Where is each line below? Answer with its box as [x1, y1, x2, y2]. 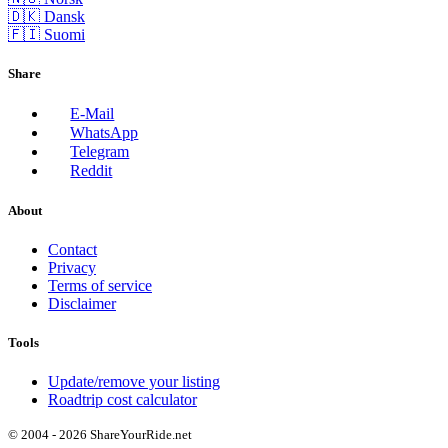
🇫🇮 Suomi [8, 26, 85, 44]
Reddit [70, 161, 113, 179]
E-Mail [70, 104, 115, 122]
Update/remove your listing [48, 373, 220, 391]
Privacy [48, 258, 96, 276]
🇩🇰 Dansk [8, 8, 85, 26]
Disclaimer [48, 294, 116, 312]
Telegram [70, 142, 130, 160]
